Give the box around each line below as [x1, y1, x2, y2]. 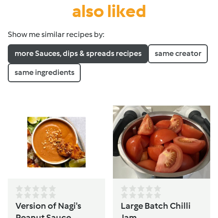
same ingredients [14, 68, 74, 77]
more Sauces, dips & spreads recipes [14, 49, 142, 58]
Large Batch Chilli [121, 200, 191, 211]
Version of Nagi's [16, 200, 81, 211]
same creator [154, 49, 201, 58]
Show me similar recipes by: [8, 29, 104, 39]
